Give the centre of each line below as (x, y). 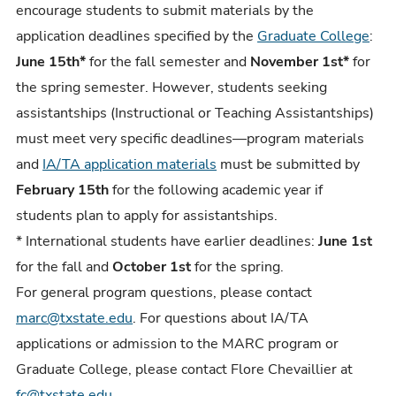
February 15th (65, 190)
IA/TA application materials (130, 164)
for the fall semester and (168, 61)
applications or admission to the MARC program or (178, 343)
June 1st (346, 241)
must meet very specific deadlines (125, 138)
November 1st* (300, 61)
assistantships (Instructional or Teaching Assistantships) (195, 113)
